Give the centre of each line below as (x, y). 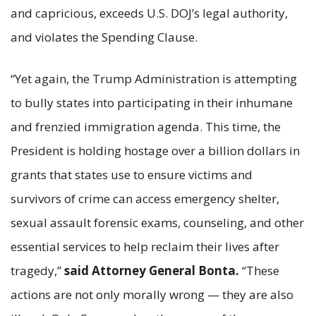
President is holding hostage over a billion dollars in (155, 150)
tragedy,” (37, 270)
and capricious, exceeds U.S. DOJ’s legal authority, (149, 13)
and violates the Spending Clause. (105, 37)
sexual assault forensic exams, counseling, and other (157, 222)
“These (259, 270)
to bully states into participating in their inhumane (152, 102)
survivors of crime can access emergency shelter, (145, 198)
